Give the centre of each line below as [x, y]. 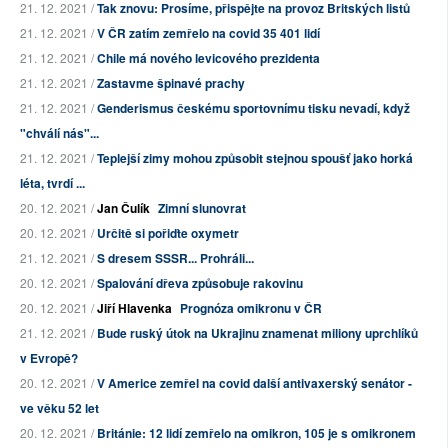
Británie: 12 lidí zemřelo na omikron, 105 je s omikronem [256, 433]
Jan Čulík [123, 208]
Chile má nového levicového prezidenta [208, 58]
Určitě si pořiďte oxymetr [168, 233]
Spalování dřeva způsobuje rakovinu [200, 283]
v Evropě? [49, 358]
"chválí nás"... [59, 133]
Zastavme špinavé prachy [171, 83]
